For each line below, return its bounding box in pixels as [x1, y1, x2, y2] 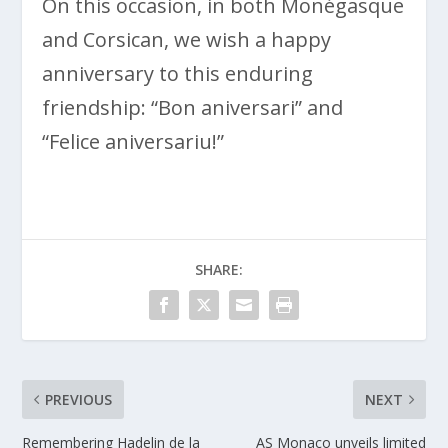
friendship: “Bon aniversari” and [42, 93, 344, 121]
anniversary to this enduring [42, 59, 314, 87]
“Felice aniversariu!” [42, 127, 225, 155]
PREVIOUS [45, 389, 113, 409]
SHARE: [195, 259, 243, 279]
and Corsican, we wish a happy [42, 25, 332, 53]
